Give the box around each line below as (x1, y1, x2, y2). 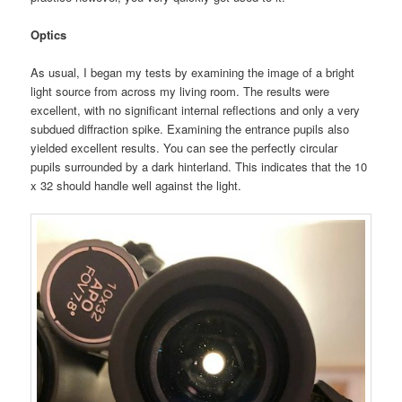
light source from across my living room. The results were (31, 83, 330, 100)
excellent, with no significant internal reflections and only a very (31, 101, 361, 119)
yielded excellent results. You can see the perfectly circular (31, 139, 338, 157)
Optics (31, 25, 67, 43)
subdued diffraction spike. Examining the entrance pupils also (31, 120, 350, 138)
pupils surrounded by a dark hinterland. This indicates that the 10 (31, 158, 368, 176)
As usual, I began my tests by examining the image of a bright (31, 64, 355, 82)
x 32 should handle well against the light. (31, 177, 249, 195)
